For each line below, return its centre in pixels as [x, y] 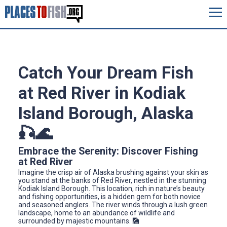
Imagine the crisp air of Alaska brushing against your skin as [113, 172]
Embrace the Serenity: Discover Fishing [108, 151]
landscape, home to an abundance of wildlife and [97, 213]
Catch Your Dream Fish [106, 73]
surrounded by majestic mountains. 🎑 [79, 221]
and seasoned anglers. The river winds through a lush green [113, 204]
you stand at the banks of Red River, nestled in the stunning [112, 180]
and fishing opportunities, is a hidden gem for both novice [109, 196]
